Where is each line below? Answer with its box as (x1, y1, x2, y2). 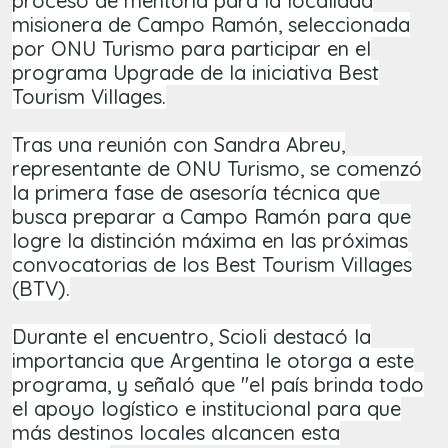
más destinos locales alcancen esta (12, 420, 340, 446)
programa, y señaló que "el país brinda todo (12, 372, 424, 398)
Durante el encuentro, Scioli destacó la (12, 324, 371, 350)
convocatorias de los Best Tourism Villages (12, 252, 412, 278)
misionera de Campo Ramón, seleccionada (12, 12, 410, 38)
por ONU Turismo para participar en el (12, 36, 371, 62)
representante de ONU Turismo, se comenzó (12, 156, 422, 182)
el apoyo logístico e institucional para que (12, 396, 401, 422)
